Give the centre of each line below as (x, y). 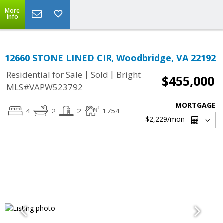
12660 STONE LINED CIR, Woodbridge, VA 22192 (110, 58)
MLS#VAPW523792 (45, 87)
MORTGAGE (195, 105)
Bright (129, 75)
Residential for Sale (44, 75)
